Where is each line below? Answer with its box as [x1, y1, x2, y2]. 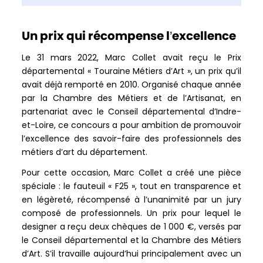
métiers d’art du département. [22, 146, 148, 158]
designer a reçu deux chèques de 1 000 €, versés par [22, 220, 241, 232]
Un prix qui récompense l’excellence [22, 27, 237, 44]
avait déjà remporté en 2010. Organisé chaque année [22, 78, 241, 90]
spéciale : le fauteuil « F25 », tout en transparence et [22, 180, 241, 192]
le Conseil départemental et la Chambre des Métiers [22, 234, 241, 246]
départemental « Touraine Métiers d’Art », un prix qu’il [22, 65, 241, 77]
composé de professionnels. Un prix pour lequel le [22, 207, 241, 219]
